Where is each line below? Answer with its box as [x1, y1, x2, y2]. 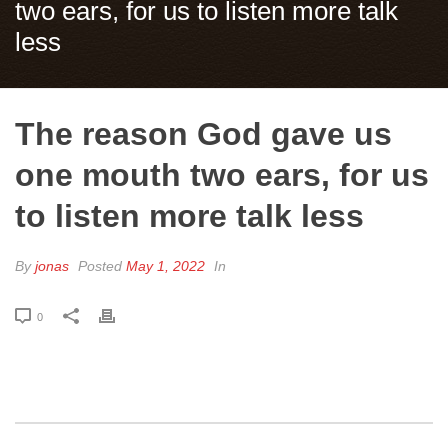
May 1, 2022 [126, 258, 205, 274]
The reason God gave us [15, 116, 392, 152]
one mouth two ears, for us [15, 157, 429, 193]
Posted [74, 258, 126, 274]
